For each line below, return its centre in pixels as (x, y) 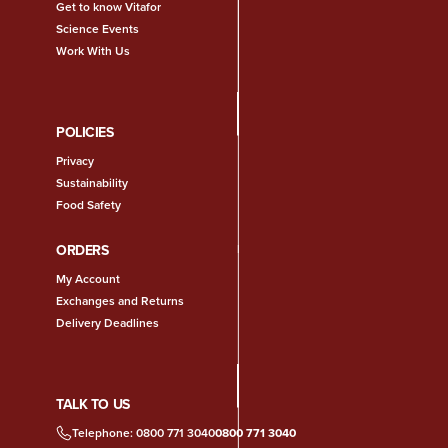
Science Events (97, 29)
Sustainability (92, 182)
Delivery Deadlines (107, 322)
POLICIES (85, 132)
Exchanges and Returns (120, 300)
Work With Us (93, 51)
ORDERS (82, 249)
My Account (88, 278)
